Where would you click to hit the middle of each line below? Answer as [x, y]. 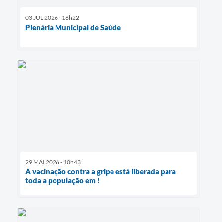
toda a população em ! [63, 181]
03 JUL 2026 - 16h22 [52, 18]
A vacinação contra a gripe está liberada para [101, 172]
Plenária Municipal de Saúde [73, 28]
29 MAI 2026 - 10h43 [53, 162]
